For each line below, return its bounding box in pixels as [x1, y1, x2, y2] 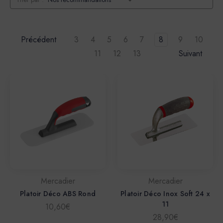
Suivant [179, 48, 205, 60]
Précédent [18, 34, 56, 46]
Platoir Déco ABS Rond [19, 189, 96, 199]
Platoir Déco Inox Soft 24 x [120, 189, 210, 199]
